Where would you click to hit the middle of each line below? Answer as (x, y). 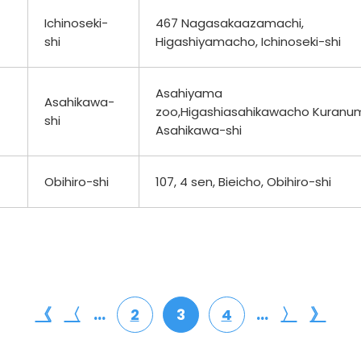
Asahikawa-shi (199, 130)
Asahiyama (189, 93)
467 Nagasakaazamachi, (230, 23)
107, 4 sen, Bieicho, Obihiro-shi (243, 181)
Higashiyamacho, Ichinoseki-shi (248, 41)
